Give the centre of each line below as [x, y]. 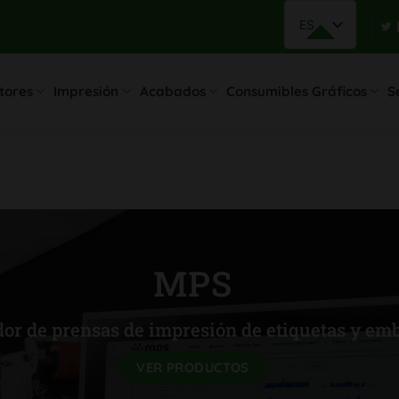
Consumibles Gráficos [296, 91]
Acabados [172, 91]
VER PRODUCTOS [193, 368]
